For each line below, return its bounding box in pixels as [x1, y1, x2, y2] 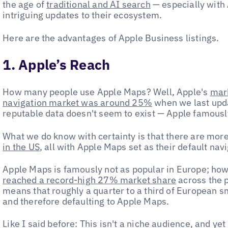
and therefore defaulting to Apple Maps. [3, 195, 169, 207]
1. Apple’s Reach [3, 55, 110, 73]
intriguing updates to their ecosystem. [3, 9, 162, 21]
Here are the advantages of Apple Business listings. [3, 32, 219, 44]
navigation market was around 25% [3, 97, 153, 109]
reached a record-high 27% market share [3, 174, 177, 186]
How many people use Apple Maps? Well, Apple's [3, 86, 210, 98]
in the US [3, 140, 40, 153]
